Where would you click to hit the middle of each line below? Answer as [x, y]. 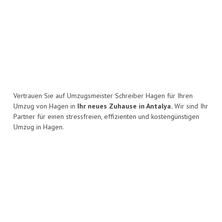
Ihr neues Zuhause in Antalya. [125, 106]
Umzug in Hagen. [39, 127]
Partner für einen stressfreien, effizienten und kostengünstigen [106, 117]
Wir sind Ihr [190, 106]
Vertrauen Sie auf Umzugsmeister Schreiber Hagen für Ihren [103, 96]
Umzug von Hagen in [45, 106]
